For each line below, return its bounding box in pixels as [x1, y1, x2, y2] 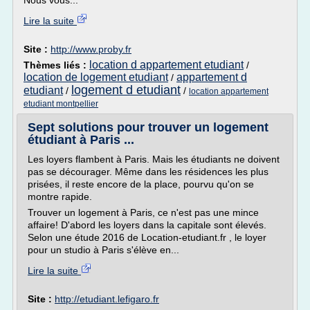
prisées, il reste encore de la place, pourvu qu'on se [28, 179, 254, 190]
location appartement [189, 86, 268, 96]
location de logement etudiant [24, 71, 168, 83]
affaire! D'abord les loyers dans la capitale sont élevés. [28, 219, 266, 230]
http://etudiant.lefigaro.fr [55, 293, 159, 304]
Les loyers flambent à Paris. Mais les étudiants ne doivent [28, 154, 280, 165]
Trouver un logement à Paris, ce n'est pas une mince [28, 207, 259, 218]
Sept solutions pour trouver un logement [28, 120, 268, 134]
